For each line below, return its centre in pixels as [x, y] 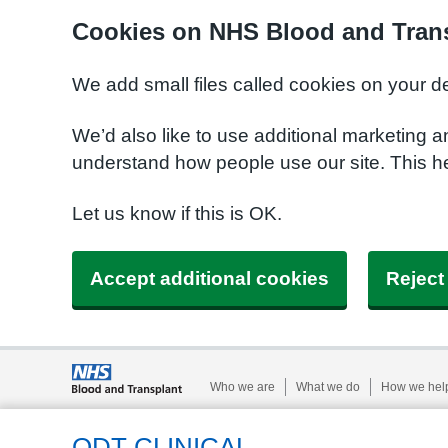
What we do [328, 386]
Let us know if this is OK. [179, 213]
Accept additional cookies [209, 278]
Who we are [242, 386]
